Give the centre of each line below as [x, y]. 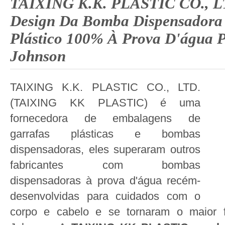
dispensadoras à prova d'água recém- [105, 181]
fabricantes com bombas [105, 165]
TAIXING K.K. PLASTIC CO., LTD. [105, 87]
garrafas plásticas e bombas [105, 134]
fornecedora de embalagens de [105, 118]
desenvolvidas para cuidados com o [105, 196]
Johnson [38, 56]
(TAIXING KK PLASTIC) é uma [105, 103]
